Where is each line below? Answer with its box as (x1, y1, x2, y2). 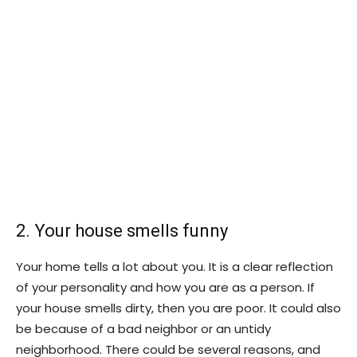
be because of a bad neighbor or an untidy (16, 320, 271, 337)
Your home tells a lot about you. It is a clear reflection (16, 257, 333, 275)
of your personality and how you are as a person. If (16, 278, 315, 296)
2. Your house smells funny (16, 220, 228, 241)
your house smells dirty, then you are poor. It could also (16, 299, 341, 316)
